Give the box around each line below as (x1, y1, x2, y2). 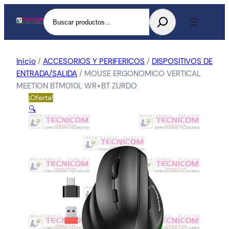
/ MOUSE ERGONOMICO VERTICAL (77, 68, 201, 79)
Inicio (16, 56, 36, 66)
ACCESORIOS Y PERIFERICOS (43, 56, 145, 66)
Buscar (43, 9, 68, 19)
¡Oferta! (29, 93, 53, 102)
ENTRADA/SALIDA (16, 68, 77, 79)
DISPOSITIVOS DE (152, 56, 213, 66)
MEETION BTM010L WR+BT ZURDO (16, 81, 137, 91)
